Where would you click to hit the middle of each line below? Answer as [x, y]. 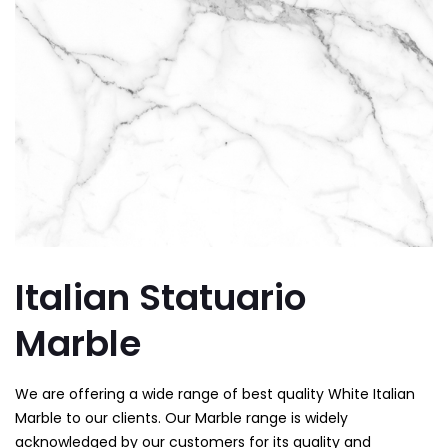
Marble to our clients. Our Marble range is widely [181, 418]
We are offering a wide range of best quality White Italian [215, 394]
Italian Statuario [160, 298]
